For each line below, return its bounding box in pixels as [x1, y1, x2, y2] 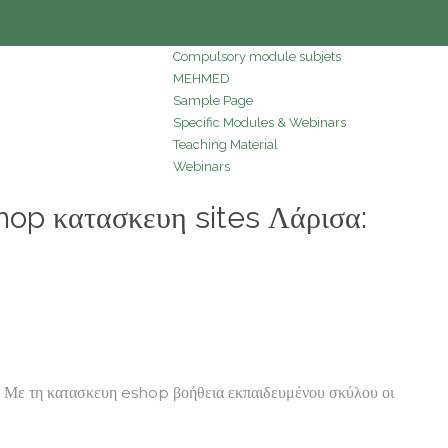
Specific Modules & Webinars [173, 114, 346, 130]
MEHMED [173, 70, 230, 86]
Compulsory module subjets [173, 48, 341, 64]
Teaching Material [173, 136, 278, 152]
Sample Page [173, 92, 253, 108]
